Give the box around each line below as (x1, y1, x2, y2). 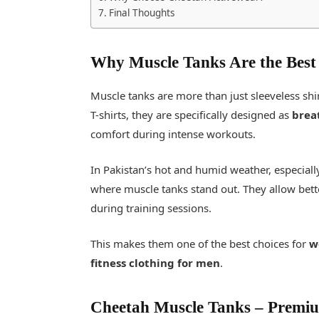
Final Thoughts (109, 6, 175, 19)
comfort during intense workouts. (90, 126, 256, 141)
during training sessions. (90, 201, 212, 216)
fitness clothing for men (90, 256, 221, 271)
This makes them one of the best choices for (90, 236, 310, 251)
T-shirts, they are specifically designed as (90, 107, 293, 122)
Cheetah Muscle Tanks (90, 298, 256, 316)
